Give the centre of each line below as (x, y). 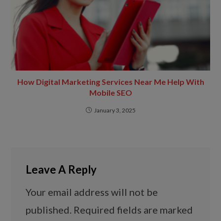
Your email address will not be (92, 192)
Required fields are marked (133, 209)
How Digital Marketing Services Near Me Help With (110, 81)
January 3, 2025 (115, 110)
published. (49, 209)
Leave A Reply (61, 169)
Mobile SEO (110, 92)
